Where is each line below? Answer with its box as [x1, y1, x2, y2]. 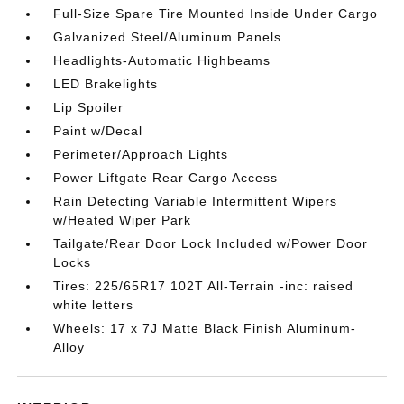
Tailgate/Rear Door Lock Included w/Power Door [53, 236, 369, 251]
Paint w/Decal [53, 124, 143, 138]
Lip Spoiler [53, 100, 124, 115]
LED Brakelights [53, 77, 159, 91]
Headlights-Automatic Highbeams [53, 53, 271, 68]
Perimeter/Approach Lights [53, 147, 229, 161]
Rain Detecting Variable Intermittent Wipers [53, 194, 338, 208]
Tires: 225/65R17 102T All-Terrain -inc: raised [53, 279, 354, 293]
